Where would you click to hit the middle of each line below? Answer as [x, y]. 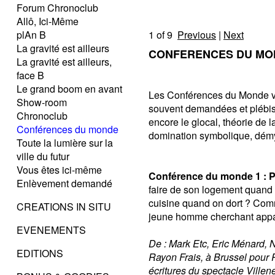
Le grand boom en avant [69, 89]
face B [30, 75]
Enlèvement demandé [64, 183]
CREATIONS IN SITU [64, 207]
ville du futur [43, 156]
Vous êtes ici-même [59, 170]
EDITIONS [40, 253]
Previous [197, 35]
